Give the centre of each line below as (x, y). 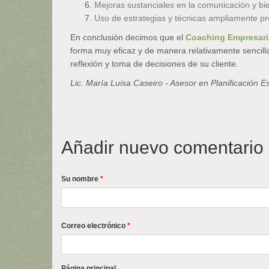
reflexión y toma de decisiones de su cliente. (154, 64)
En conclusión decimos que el (128, 37)
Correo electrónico (94, 226)
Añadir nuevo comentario (162, 147)
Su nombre (81, 179)
